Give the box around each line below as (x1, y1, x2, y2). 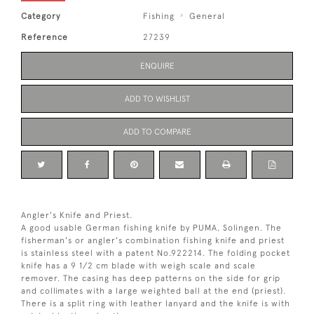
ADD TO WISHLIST (124, 94, 190, 104)
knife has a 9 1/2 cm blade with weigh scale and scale (21, 261, 256, 271)
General (189, 11, 226, 22)
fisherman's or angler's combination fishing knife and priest (21, 235, 285, 246)
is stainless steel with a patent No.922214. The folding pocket (21, 248, 290, 259)
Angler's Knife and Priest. (21, 210, 132, 221)
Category (21, 11, 60, 22)
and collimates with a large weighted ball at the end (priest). (21, 286, 286, 296)
